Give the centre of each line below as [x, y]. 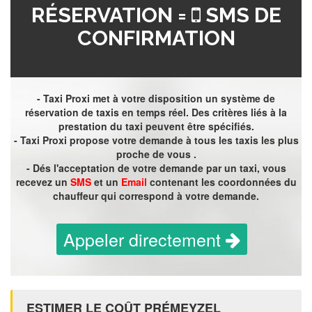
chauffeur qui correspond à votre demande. [156, 196]
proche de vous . [156, 154]
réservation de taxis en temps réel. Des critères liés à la [156, 112]
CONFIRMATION [156, 38]
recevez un [43, 182]
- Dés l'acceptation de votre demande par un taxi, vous [156, 168]
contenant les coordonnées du [221, 182]
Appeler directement [145, 239]
